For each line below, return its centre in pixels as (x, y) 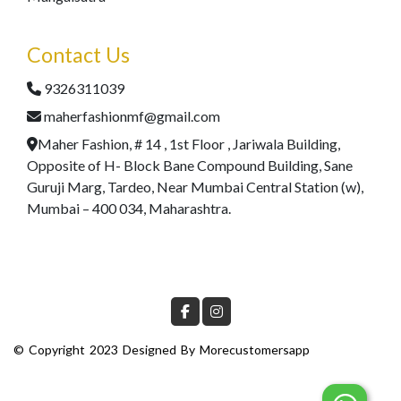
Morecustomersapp (255, 350)
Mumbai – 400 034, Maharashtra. (129, 208)
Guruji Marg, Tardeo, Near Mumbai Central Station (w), (195, 187)
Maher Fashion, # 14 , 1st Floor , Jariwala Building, (189, 144)
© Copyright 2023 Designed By (107, 350)
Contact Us (78, 55)
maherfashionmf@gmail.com (132, 116)
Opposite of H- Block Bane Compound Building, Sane (190, 165)
